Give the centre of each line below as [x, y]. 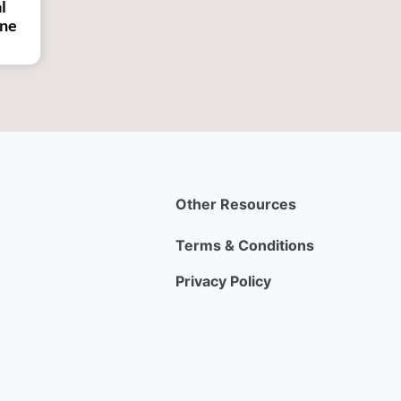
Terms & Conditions [245, 245]
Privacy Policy [223, 281]
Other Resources [236, 204]
